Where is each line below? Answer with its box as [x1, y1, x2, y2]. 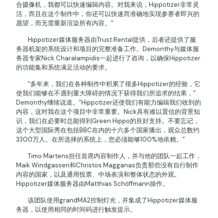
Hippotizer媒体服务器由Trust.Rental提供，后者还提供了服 [16, 36, 196, 44]
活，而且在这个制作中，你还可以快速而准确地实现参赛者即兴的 [16, 10, 200, 18]
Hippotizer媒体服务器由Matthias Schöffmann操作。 [16, 180, 169, 188]
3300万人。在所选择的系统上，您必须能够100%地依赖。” [16, 135, 185, 144]
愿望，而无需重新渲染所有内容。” [16, 19, 113, 28]
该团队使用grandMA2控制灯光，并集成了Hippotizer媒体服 [16, 196, 198, 205]
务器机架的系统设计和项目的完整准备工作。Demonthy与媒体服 [16, 45, 199, 54]
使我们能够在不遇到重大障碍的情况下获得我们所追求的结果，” [16, 89, 196, 98]
